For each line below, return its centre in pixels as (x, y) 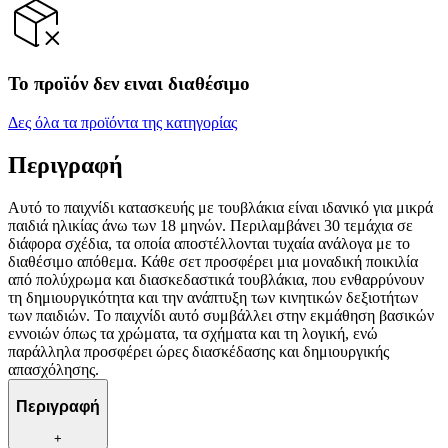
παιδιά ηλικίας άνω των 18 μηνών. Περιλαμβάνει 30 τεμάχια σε (210, 225)
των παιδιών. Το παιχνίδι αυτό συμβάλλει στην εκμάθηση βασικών (221, 315)
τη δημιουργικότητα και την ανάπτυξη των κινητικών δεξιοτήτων (213, 297)
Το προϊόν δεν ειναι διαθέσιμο (129, 84)
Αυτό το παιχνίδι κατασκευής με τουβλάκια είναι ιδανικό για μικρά (220, 207)
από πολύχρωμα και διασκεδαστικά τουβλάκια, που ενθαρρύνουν (216, 279)
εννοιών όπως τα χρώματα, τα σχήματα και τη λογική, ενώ (193, 333)
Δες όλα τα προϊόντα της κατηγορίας (122, 123)
